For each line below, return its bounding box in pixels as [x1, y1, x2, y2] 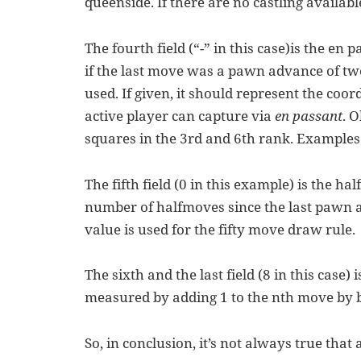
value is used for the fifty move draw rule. [85, 219, 356, 239]
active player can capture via [85, 106, 276, 125]
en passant [275, 106, 343, 125]
